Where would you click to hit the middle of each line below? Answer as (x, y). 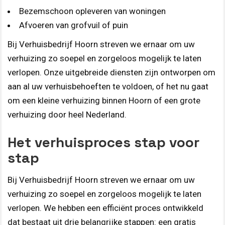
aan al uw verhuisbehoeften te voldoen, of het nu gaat (108, 87)
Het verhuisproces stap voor (103, 142)
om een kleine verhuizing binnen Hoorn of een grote (104, 101)
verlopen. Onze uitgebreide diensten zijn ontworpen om (111, 73)
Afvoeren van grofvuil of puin (74, 25)
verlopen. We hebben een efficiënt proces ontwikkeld (105, 208)
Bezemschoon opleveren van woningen (92, 11)
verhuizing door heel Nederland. (67, 115)
